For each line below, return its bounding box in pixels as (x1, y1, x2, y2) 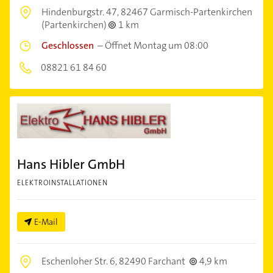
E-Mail (34, 216, 58, 228)
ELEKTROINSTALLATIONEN (17, 178, 108, 188)
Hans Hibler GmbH (17, 155, 125, 174)
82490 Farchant (119, 255, 185, 268)
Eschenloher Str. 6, (41, 255, 119, 268)
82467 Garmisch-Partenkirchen (121, 5, 252, 18)
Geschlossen (41, 39, 94, 52)
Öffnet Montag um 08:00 (105, 39, 208, 52)
